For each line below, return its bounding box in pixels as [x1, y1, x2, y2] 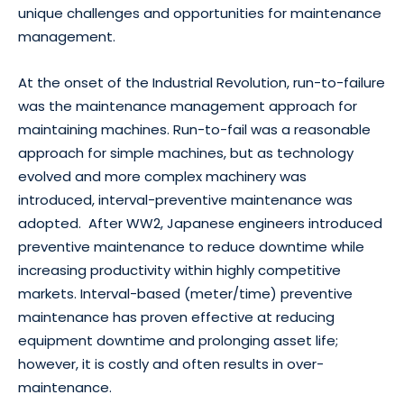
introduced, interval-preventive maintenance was [18, 190, 353, 210]
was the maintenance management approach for [18, 96, 357, 116]
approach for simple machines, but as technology [18, 143, 353, 163]
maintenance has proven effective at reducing [18, 308, 335, 327]
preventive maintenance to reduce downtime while [18, 237, 364, 257]
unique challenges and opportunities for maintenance [18, 4, 381, 23]
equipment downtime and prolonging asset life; [18, 331, 338, 351]
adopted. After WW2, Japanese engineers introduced [18, 214, 382, 234]
